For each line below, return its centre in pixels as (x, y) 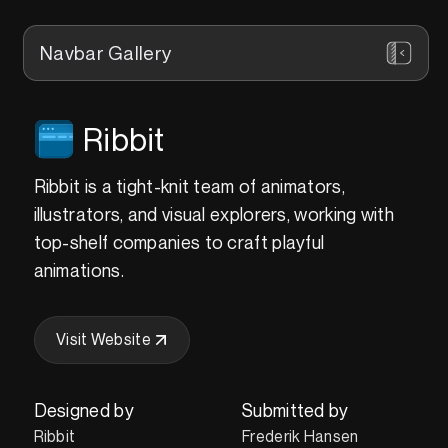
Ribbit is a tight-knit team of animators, (189, 185)
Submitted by (295, 409)
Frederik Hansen (300, 435)
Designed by (83, 409)
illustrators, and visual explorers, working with (213, 213)
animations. (78, 269)
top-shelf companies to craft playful (179, 241)
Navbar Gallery (106, 53)
